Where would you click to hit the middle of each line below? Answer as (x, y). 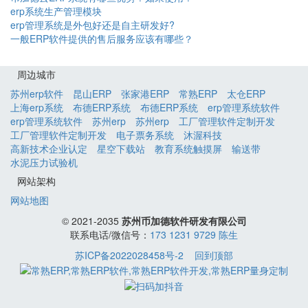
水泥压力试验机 (44, 163)
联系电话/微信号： (110, 235)
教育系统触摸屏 (188, 149)
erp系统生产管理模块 (56, 11)
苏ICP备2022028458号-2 (129, 255)
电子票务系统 (145, 135)
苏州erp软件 (37, 94)
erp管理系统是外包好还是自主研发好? (92, 25)
